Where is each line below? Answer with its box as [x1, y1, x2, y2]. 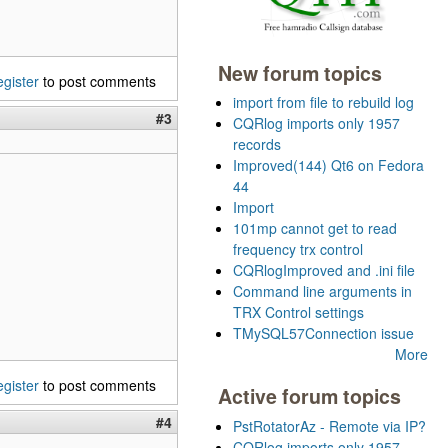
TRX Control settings [233, 302, 364, 323]
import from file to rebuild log [233, 92, 414, 113]
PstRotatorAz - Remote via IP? [233, 416, 426, 437]
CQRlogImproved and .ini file [233, 260, 415, 281]
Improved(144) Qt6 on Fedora [233, 155, 424, 176]
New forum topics [218, 58, 382, 87]
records [233, 134, 281, 155]
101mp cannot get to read [233, 218, 397, 239]
